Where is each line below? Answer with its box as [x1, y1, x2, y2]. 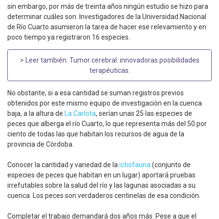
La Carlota [65, 109, 96, 118]
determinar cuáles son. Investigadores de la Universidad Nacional [7, 13, 206, 21]
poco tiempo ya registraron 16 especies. [7, 33, 130, 42]
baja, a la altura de [7, 109, 65, 118]
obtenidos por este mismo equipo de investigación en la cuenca [7, 99, 202, 108]
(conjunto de [151, 161, 191, 169]
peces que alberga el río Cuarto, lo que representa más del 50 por [7, 120, 207, 128]
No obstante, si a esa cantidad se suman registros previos [7, 89, 184, 97]
